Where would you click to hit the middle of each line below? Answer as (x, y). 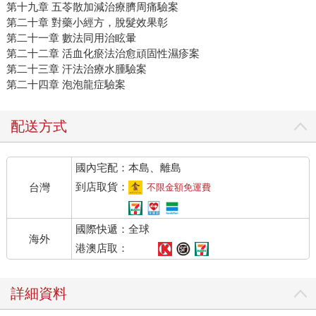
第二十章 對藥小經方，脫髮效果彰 (87, 23)
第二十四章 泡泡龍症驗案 (66, 85)
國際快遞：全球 (113, 229)
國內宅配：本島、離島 (129, 168)
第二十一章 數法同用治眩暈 (71, 38)
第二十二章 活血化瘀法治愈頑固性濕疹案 (103, 54)
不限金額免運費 (179, 188)
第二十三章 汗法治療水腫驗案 (76, 69)
